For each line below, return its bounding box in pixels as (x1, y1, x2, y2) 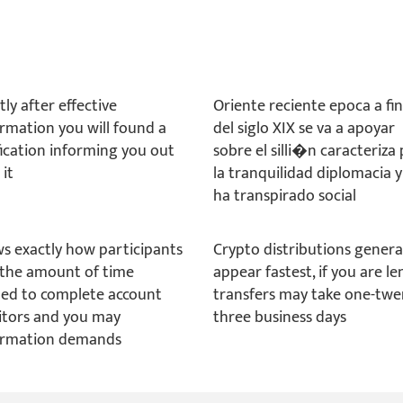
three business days (213, 304, 347, 332)
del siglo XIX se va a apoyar (213, 115, 396, 143)
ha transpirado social (213, 183, 357, 210)
